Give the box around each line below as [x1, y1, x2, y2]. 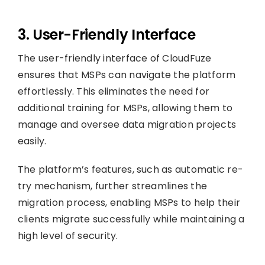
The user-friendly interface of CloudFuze [17, 51, 212, 65]
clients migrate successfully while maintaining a [17, 212, 245, 226]
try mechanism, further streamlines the [17, 179, 208, 193]
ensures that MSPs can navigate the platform [17, 67, 236, 82]
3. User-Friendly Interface [17, 24, 196, 44]
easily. [17, 134, 47, 148]
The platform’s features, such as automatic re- [17, 162, 244, 176]
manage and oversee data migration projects [17, 117, 237, 131]
